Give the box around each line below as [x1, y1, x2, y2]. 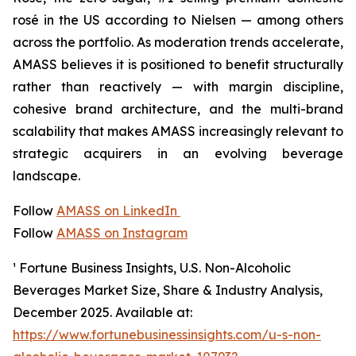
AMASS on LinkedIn [56, 203, 180, 219]
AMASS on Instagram [56, 225, 188, 241]
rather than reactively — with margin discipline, [13, 79, 343, 95]
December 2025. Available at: [13, 304, 192, 320]
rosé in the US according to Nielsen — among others [13, 12, 343, 28]
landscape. [13, 168, 80, 184]
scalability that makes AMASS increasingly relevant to [13, 123, 343, 139]
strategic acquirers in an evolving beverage [13, 145, 343, 161]
